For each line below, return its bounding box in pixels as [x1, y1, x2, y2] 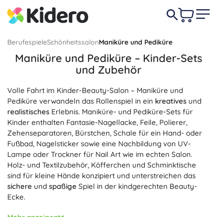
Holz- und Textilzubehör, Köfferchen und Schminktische [7, 160, 196, 170]
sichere [7, 182, 32, 191]
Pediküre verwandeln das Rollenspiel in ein [7, 96, 155, 106]
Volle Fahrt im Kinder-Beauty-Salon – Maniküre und [7, 86, 183, 95]
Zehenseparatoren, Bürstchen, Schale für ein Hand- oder [7, 128, 202, 138]
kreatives [155, 96, 186, 106]
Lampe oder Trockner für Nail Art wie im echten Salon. [7, 150, 192, 159]
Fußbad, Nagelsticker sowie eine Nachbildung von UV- [7, 139, 191, 148]
